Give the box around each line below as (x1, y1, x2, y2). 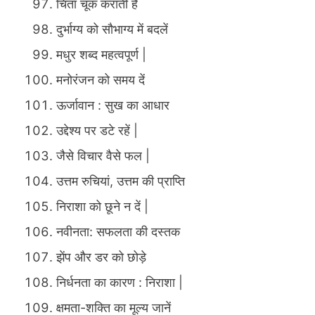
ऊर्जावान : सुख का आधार (56, 98, 169, 113)
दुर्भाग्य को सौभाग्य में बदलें (56, 22, 168, 37)
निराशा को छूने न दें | (56, 199, 148, 214)
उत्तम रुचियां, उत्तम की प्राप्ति (56, 174, 185, 189)
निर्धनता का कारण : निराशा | (56, 275, 183, 290)
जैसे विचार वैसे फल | (56, 148, 150, 164)
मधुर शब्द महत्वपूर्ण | (56, 47, 146, 63)
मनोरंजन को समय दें (56, 72, 145, 88)
